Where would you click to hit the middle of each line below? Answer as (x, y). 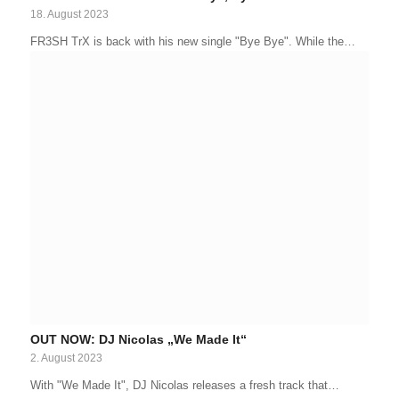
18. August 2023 (69, 14)
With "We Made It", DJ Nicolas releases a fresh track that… (184, 386)
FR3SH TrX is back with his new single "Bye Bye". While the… (192, 42)
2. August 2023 (66, 358)
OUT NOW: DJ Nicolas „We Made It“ (138, 340)
